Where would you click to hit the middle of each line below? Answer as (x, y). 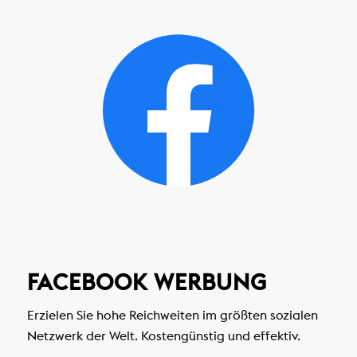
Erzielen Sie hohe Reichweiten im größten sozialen (172, 315)
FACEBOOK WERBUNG (147, 282)
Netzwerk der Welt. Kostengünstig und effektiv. (163, 336)
